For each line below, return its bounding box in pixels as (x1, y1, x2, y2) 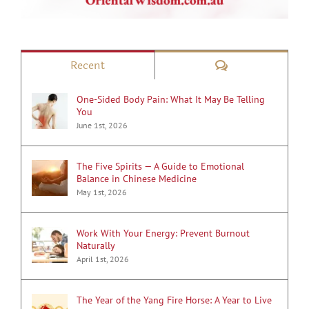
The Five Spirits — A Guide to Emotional (77, 160, 244, 173)
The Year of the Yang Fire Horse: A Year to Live (77, 294, 272, 307)
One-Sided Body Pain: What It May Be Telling (77, 93, 265, 106)
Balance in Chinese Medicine (77, 172, 197, 186)
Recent (70, 57, 106, 74)
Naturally (77, 239, 115, 252)
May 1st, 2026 (77, 187, 127, 198)
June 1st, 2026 (77, 120, 128, 131)
